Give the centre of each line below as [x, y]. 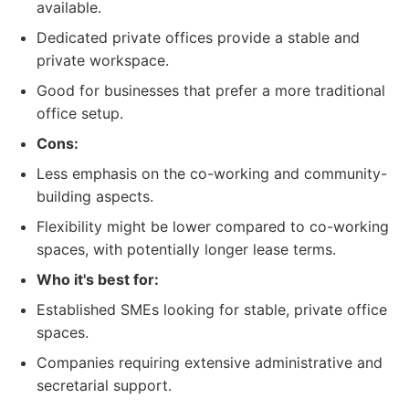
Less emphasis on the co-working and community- [212, 173]
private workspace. [103, 60]
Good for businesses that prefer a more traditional [211, 90]
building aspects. [95, 196]
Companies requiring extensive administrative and [210, 362]
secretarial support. [104, 385]
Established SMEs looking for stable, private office [212, 309]
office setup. [80, 113]
